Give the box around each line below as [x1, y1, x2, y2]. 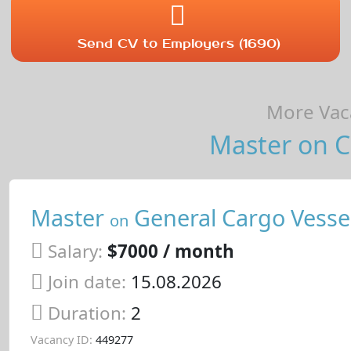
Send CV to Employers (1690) [78, 34, 281, 52]
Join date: [47, 270, 126, 295]
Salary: [47, 238, 103, 263]
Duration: [47, 301, 131, 326]
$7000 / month [107, 238, 234, 263]
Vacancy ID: [30, 331, 92, 347]
